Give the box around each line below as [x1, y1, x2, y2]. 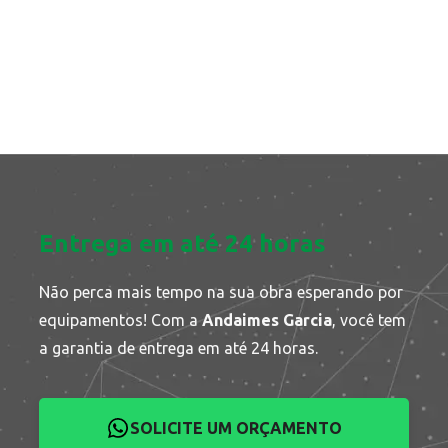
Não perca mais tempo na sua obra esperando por [39, 282, 404, 301]
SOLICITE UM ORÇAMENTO [130, 418, 342, 437]
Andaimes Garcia [202, 310, 333, 329]
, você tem [332, 310, 407, 329]
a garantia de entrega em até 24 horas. [39, 338, 319, 357]
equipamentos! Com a [39, 310, 203, 329]
